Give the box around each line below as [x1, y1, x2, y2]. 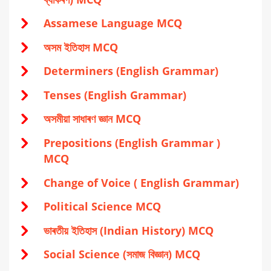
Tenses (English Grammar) [44, 87, 186, 102]
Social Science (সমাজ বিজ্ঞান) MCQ [44, 247, 200, 262]
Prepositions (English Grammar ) [44, 135, 220, 151]
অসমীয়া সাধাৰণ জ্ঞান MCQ [44, 111, 141, 126]
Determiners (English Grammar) [44, 64, 218, 79]
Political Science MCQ [44, 199, 161, 214]
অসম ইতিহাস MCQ [44, 39, 118, 54]
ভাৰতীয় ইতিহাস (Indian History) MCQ [44, 223, 214, 238]
